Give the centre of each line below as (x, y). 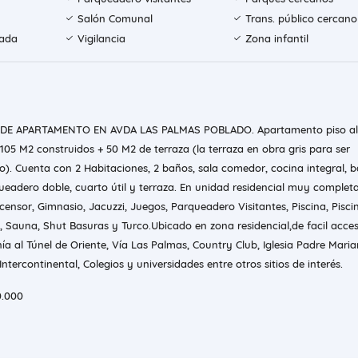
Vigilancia (102, 39)
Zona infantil (276, 39)
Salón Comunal (115, 19)
